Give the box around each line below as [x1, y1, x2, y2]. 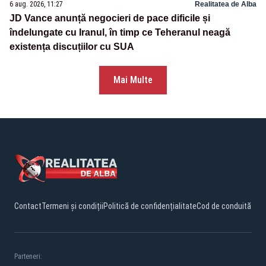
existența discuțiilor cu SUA [9, 41, 134, 52]
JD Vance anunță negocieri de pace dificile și [9, 12, 210, 23]
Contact [14, 201, 42, 211]
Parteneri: [14, 252, 42, 261]
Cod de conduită [197, 201, 251, 211]
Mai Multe [113, 74, 153, 85]
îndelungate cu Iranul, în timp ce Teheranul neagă [9, 27, 230, 37]
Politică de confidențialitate [103, 201, 197, 211]
